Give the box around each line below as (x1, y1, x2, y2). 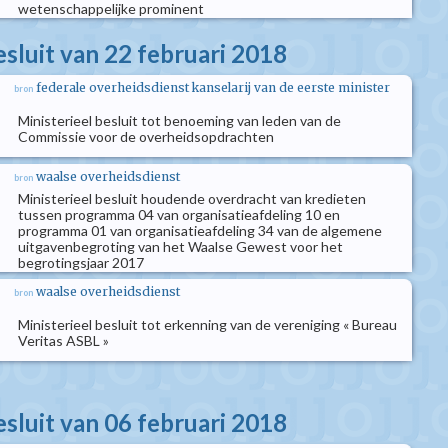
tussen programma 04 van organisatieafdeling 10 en (18, 206, 340, 223)
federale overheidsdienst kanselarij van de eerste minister (36, 80, 390, 95)
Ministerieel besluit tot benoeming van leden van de (18, 112, 341, 129)
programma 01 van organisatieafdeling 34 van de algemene (18, 222, 382, 239)
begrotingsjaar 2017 (18, 254, 144, 271)
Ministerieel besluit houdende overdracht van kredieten (18, 190, 366, 207)
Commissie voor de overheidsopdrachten (18, 128, 274, 145)
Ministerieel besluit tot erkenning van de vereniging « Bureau (18, 316, 397, 333)
